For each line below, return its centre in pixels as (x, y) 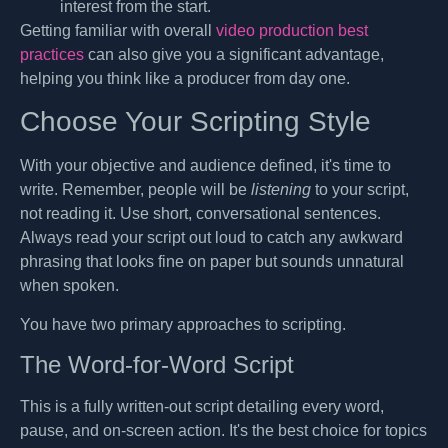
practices (52, 55)
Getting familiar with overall (118, 31)
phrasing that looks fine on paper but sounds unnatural (212, 262)
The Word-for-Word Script (157, 365)
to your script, (360, 190)
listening (281, 190)
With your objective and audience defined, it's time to (205, 166)
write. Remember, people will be (135, 190)
